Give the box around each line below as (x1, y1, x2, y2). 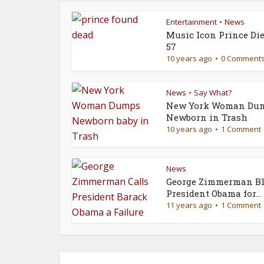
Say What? (194, 87, 232, 98)
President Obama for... (166, 187, 261, 200)
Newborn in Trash (166, 111, 247, 124)
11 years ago (166, 200, 212, 211)
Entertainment (166, 16, 217, 28)
